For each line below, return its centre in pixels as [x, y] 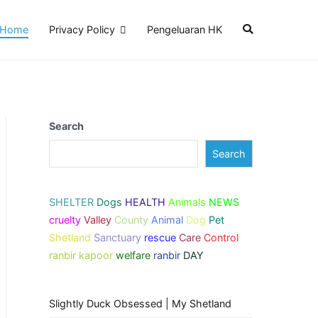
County [131, 219]
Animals [187, 202]
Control [221, 237]
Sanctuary [117, 237]
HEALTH [145, 202]
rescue [160, 237]
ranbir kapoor [81, 255]
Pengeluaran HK [185, 30]
